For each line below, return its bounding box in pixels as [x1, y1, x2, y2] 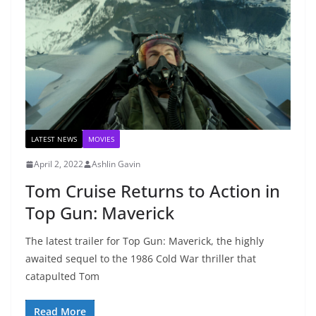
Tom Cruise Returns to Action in [25, 179, 280, 203]
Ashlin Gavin [92, 158, 140, 171]
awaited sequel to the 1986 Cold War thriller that [25, 252, 256, 266]
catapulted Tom [25, 269, 99, 284]
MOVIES [88, 134, 114, 145]
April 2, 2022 [34, 158, 83, 171]
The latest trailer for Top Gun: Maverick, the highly [25, 234, 264, 248]
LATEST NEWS [31, 134, 77, 145]
